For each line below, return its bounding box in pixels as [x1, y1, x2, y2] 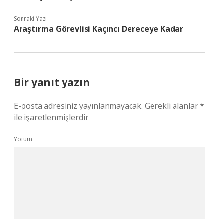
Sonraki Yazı [14, 14, 47, 22]
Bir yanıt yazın [14, 75, 90, 89]
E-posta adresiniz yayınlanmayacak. [14, 100, 143, 111]
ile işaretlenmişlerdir [14, 112, 88, 123]
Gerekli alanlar [145, 100, 200, 111]
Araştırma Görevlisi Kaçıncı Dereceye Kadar [14, 23, 183, 34]
